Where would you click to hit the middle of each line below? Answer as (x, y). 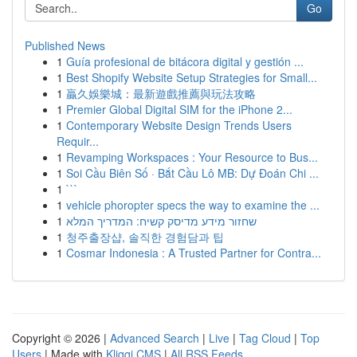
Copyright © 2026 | (61, 338)
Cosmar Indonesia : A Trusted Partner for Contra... (194, 253)
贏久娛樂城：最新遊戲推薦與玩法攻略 (161, 93)
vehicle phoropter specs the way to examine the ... (193, 205)
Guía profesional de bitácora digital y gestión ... (185, 61)
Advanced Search (155, 338)
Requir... (78, 141)
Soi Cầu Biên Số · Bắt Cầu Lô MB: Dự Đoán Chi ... (192, 173)
